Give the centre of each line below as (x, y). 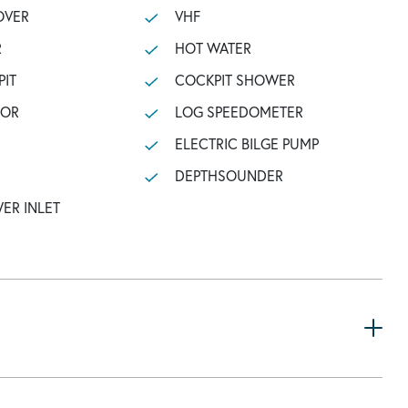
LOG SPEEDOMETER (239, 112)
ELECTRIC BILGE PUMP (246, 143)
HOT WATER (213, 48)
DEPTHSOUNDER (229, 175)
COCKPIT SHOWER (235, 80)
